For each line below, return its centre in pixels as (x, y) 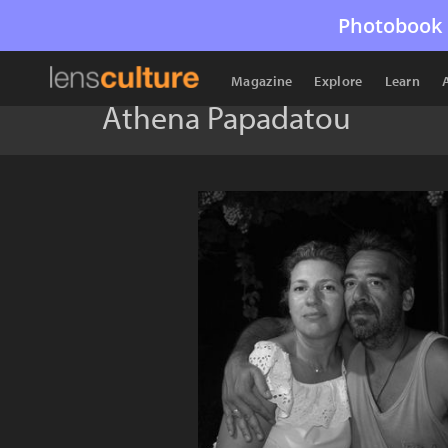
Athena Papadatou (226, 117)
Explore (338, 81)
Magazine (262, 81)
